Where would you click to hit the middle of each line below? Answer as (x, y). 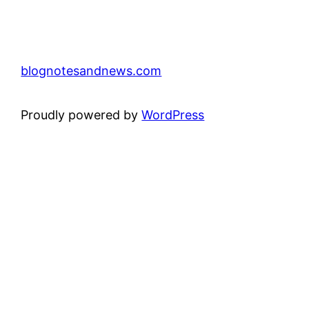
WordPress (173, 115)
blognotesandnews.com (91, 71)
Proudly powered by (81, 115)
